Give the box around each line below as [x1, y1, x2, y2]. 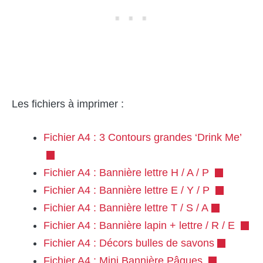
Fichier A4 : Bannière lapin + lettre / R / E [43, 220, 238, 232]
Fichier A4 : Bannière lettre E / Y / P [43, 184, 213, 197]
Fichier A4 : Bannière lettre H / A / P [43, 167, 212, 179]
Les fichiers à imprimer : [12, 98, 124, 110]
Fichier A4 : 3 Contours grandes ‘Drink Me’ [43, 131, 241, 144]
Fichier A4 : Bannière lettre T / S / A [43, 202, 208, 214]
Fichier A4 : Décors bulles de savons [43, 237, 214, 249]
